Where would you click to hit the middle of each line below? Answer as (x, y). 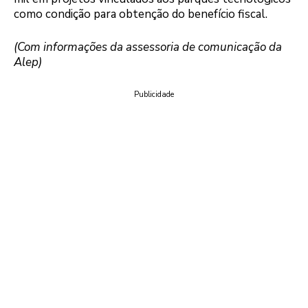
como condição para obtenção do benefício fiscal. (141, 14)
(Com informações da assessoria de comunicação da (148, 47)
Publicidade (154, 95)
